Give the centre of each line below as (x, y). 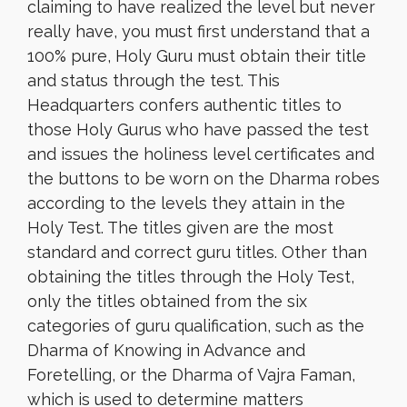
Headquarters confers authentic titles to (184, 105)
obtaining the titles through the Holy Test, (191, 277)
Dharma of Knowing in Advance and (166, 350)
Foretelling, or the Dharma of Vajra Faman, (191, 375)
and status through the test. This (154, 80)
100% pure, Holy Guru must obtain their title (197, 56)
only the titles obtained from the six (167, 301)
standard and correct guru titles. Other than (197, 252)
